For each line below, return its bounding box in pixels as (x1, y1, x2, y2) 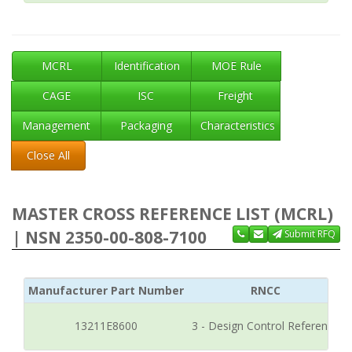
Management (22, 118, 90, 133)
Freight (218, 88, 253, 103)
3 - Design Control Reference (192, 318, 339, 333)
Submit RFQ (282, 227, 335, 240)
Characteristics (200, 118, 275, 133)
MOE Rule (211, 58, 262, 73)
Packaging (119, 118, 172, 133)
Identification (113, 58, 180, 73)
